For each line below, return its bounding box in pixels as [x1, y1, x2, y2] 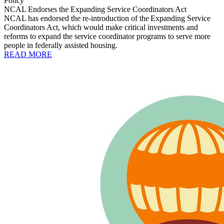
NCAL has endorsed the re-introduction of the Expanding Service [4, 13, 210, 22]
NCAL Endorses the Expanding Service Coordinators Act [4, 4, 186, 13]
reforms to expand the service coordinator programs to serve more [4, 31, 210, 40]
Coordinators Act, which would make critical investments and [4, 22, 198, 31]
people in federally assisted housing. [4, 40, 117, 49]
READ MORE [4, 49, 52, 58]
